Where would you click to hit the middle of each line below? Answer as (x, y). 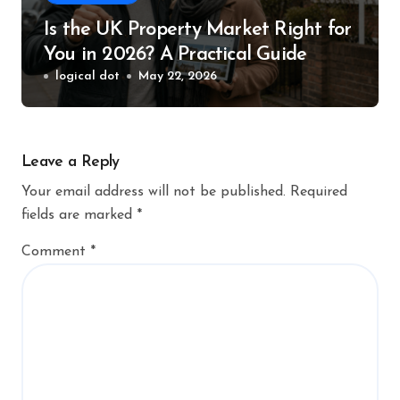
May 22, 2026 (178, 76)
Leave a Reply (71, 162)
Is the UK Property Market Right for (198, 30)
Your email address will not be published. (154, 192)
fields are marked (79, 215)
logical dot (87, 76)
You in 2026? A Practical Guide (175, 55)
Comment (56, 252)
